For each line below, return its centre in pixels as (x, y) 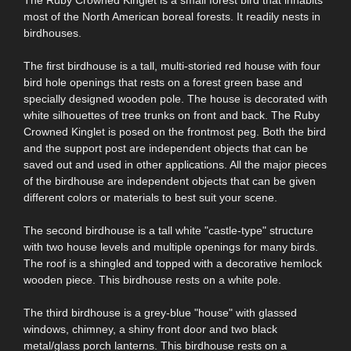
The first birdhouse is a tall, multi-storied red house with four (172, 65)
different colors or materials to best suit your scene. (150, 197)
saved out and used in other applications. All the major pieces (175, 164)
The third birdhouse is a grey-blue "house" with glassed (160, 312)
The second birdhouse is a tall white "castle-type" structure (168, 230)
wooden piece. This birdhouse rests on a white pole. (152, 279)
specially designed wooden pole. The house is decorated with (175, 98)
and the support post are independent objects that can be (166, 148)
